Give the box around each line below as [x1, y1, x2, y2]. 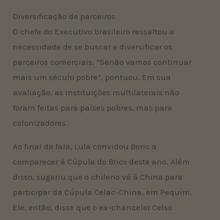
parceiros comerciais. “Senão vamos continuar [13, 57, 192, 67]
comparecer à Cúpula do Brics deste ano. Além [13, 157, 191, 167]
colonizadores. [13, 118, 68, 128]
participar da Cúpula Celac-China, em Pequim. [13, 187, 192, 197]
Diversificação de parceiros [13, 11, 116, 22]
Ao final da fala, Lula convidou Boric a [13, 141, 157, 152]
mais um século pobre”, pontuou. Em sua [13, 72, 171, 82]
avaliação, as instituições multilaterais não [13, 87, 180, 98]
